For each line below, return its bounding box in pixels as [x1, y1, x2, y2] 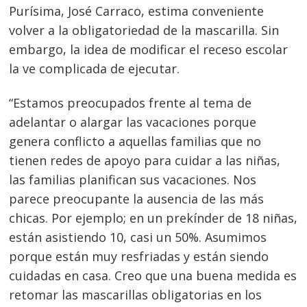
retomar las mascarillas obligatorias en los [9, 286, 262, 304]
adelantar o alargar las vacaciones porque [9, 114, 257, 131]
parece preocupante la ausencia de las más [9, 191, 265, 208]
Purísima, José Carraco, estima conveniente [9, 3, 265, 20]
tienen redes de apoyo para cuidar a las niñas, [9, 152, 281, 169]
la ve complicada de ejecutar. [9, 60, 180, 77]
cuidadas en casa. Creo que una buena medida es [9, 267, 297, 284]
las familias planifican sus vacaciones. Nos [9, 171, 257, 188]
